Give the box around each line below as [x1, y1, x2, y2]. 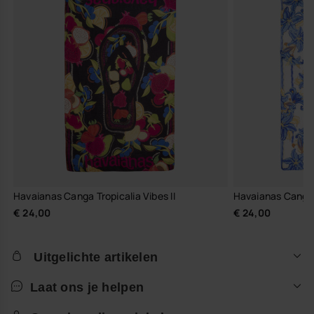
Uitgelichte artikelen [34, 250, 158, 264]
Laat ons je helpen [30, 280, 144, 294]
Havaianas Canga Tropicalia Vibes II [13, 189, 175, 203]
